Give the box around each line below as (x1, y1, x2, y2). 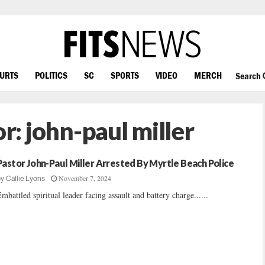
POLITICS (35, 69, 67, 80)
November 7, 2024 (59, 173, 111, 183)
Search (235, 70, 263, 82)
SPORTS (111, 69, 139, 80)
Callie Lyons (6, 174, 45, 183)
